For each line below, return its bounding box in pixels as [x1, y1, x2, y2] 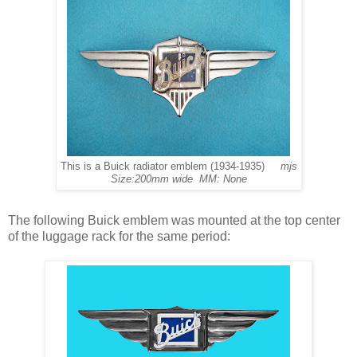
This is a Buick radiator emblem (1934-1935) [60, 161, 280, 173]
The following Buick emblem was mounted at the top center [8, 214, 340, 228]
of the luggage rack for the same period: [8, 229, 230, 244]
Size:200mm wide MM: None [110, 174, 247, 186]
